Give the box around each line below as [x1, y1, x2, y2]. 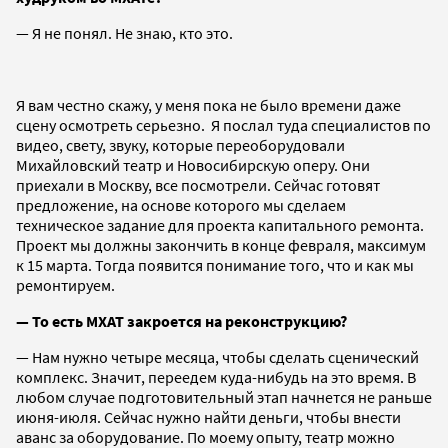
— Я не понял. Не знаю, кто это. [16, 22, 233, 43]
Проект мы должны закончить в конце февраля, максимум [16, 234, 426, 255]
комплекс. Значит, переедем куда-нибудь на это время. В [16, 366, 416, 387]
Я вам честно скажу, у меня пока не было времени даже [16, 94, 401, 115]
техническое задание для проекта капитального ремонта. [16, 214, 424, 235]
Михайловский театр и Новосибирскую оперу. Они [16, 154, 370, 175]
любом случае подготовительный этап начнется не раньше [16, 386, 432, 407]
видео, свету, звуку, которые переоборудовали [16, 134, 345, 155]
